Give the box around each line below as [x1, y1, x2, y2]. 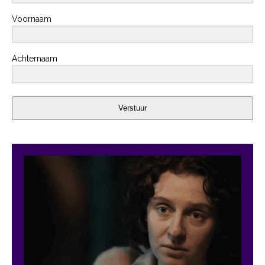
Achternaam [12, 54, 57, 64]
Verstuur [118, 104, 147, 113]
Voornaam [12, 14, 51, 24]
